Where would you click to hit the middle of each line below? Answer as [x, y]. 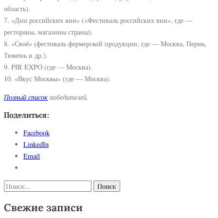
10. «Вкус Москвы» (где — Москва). [57, 78]
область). [17, 8]
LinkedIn [36, 144]
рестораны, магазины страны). [48, 32]
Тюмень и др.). [26, 55]
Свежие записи [43, 207]
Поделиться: [27, 115]
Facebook [36, 132]
